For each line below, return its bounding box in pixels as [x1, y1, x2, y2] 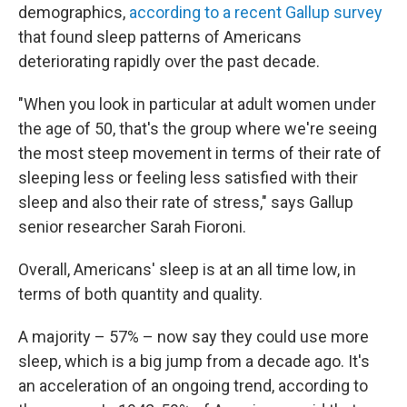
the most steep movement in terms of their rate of [18, 144, 382, 163]
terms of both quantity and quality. [18, 284, 263, 303]
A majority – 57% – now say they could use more [18, 327, 369, 346]
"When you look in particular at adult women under [18, 94, 376, 114]
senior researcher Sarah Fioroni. [18, 217, 246, 236]
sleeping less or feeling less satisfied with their [18, 168, 358, 187]
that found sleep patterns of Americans [18, 27, 302, 46]
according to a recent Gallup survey [129, 3, 382, 22]
